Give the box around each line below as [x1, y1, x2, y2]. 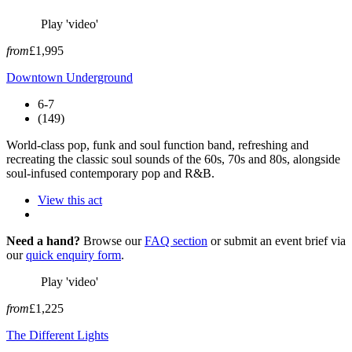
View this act [38, 192, 102, 207]
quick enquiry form [26, 247, 121, 262]
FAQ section [145, 233, 207, 247]
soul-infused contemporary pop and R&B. [6, 166, 214, 180]
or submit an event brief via [207, 233, 346, 247]
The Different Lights [6, 328, 108, 342]
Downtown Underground [6, 70, 133, 84]
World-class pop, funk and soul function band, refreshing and [6, 137, 309, 152]
